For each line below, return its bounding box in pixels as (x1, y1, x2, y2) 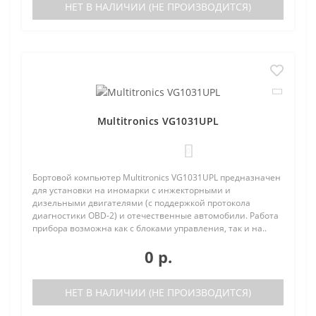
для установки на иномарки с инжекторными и (32, 183, 231, 196)
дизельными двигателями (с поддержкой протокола (32, 196, 250, 209)
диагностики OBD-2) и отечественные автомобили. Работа (32, 209, 279, 221)
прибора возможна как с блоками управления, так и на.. (32, 221, 267, 234)
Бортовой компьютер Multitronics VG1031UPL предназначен (32, 171, 281, 183)
